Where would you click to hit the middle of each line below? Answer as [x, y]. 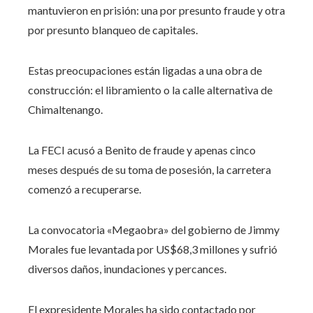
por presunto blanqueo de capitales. [113, 29]
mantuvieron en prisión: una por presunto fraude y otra [156, 10]
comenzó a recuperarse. [85, 189]
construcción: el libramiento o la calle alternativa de [150, 89]
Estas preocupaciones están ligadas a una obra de [145, 70]
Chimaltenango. [65, 109]
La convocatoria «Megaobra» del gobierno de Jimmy [154, 229]
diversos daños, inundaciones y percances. [127, 268]
